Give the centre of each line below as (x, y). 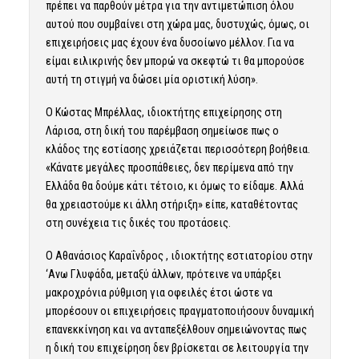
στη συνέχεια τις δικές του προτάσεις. (138, 222)
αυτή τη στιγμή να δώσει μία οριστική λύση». (151, 79)
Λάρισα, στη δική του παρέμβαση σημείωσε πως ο (162, 130)
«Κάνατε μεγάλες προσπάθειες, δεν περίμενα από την (169, 167)
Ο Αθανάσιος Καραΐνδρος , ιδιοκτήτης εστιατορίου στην (179, 255)
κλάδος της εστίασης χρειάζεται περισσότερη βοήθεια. (177, 149)
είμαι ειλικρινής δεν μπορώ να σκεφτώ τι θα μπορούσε (175, 61)
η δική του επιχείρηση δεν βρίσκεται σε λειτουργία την (177, 347)
